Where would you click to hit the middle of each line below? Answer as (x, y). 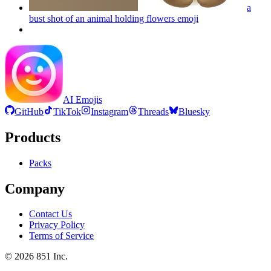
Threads (153, 111)
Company (35, 188)
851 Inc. (51, 256)
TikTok (67, 111)
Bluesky (194, 111)
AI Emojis (83, 99)
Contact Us (51, 214)
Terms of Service (61, 236)
